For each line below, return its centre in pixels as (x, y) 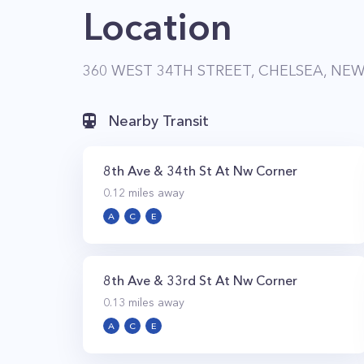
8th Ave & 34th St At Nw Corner (200, 171)
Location (158, 26)
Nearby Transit (158, 121)
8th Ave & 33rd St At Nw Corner (200, 280)
